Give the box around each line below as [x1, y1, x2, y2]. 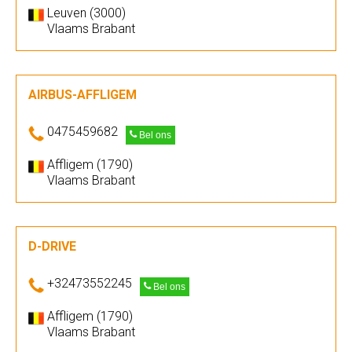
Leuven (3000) [47, 5, 126, 20]
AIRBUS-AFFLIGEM [28, 87, 137, 102]
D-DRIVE [28, 239, 76, 254]
